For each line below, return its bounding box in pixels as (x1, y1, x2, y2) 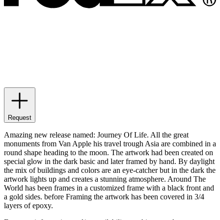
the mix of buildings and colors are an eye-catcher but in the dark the (4, 165, 216, 174)
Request (8, 113, 31, 121)
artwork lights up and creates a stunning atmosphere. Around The (4, 174, 206, 183)
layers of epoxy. (4, 201, 53, 210)
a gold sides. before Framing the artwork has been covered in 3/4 (4, 192, 204, 201)
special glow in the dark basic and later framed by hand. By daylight (4, 157, 215, 165)
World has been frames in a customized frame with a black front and (4, 183, 214, 192)
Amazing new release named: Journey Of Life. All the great (4, 130, 189, 139)
